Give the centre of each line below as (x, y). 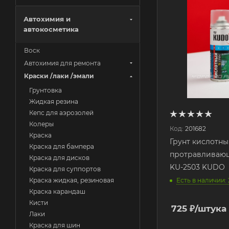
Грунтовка (45, 90)
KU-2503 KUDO (197, 167)
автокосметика (51, 29)
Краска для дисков (59, 158)
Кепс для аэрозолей (61, 113)
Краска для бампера (62, 146)
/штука (211, 208)
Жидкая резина (54, 101)
